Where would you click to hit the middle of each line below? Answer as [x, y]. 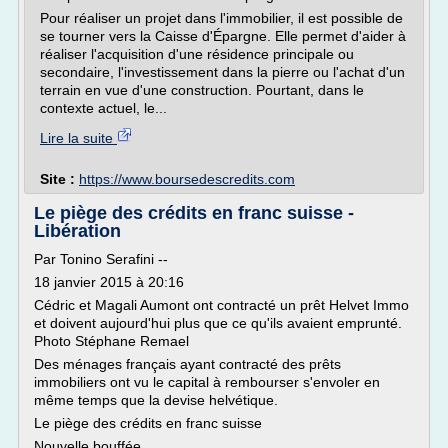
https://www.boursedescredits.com [187, 179]
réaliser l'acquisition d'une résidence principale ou [197, 54]
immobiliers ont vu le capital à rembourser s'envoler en [207, 382]
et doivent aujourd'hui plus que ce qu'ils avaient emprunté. [218, 323]
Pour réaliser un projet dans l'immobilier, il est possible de [221, 18]
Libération [77, 231]
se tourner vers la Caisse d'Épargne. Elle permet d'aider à [223, 36]
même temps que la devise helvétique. [156, 400]
